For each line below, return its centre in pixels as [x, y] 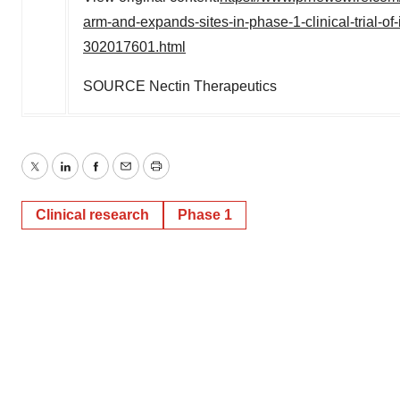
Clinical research [92, 215]
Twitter [54, 177]
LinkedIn [91, 177]
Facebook [126, 177]
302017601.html [134, 46]
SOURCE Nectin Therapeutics [180, 86]
